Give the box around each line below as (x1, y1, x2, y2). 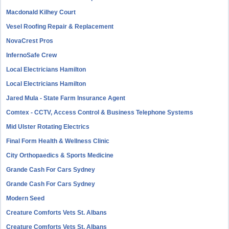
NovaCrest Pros (6, 37, 54, 44)
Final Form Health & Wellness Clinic (6, 138, 110, 145)
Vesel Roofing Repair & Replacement (6, 23, 114, 30)
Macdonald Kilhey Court (6, 9, 76, 16)
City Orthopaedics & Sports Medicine (6, 152, 114, 159)
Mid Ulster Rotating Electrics (6, 123, 90, 130)
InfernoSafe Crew (6, 52, 57, 59)
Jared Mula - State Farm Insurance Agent (6, 95, 126, 102)
